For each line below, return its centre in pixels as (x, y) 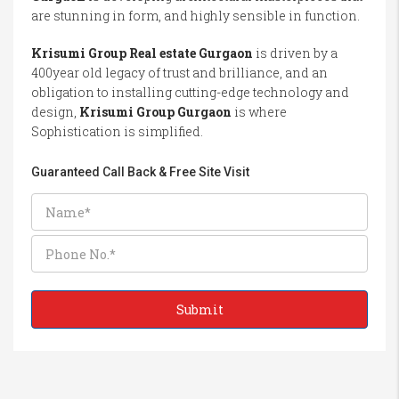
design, (55, 112)
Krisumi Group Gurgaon (155, 112)
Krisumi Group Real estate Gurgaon (142, 53)
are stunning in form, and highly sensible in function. (195, 16)
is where (259, 112)
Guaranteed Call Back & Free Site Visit (140, 172)
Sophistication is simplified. (117, 131)
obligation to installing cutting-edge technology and (190, 92)
